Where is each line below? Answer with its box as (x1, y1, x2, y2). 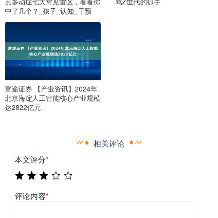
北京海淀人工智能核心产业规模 (5, 92, 100, 103)
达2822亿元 (5, 102, 41, 112)
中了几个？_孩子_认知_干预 (5, 6, 91, 16)
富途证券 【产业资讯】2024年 (5, 83, 97, 93)
